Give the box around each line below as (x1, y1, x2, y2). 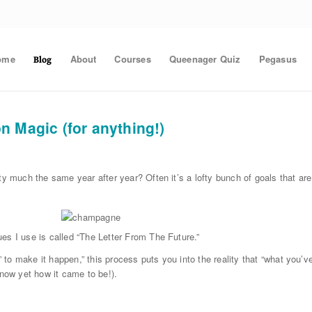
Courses (114, 52, 151, 65)
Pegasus (258, 52, 297, 65)
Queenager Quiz (169, 52, 241, 65)
